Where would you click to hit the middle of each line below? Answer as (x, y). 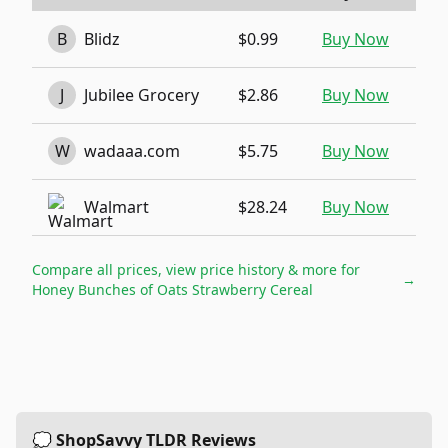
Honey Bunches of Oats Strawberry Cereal (172, 289)
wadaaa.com (132, 151)
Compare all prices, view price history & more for (196, 269)
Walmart (116, 207)
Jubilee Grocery (141, 95)
